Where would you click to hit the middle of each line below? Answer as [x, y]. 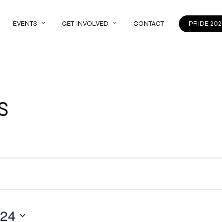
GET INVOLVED [85, 23]
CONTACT [148, 23]
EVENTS [25, 23]
